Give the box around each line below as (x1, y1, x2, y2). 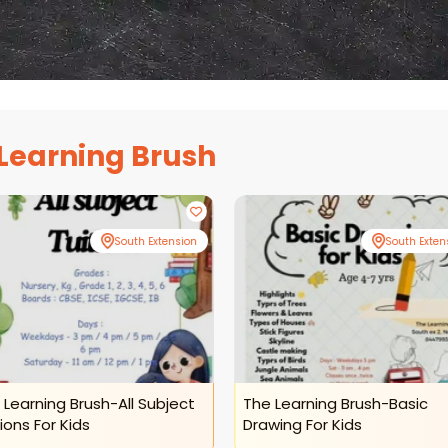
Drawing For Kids (242, 414, 362, 436)
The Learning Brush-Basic (242, 393, 428, 415)
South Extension (113, 233, 197, 249)
